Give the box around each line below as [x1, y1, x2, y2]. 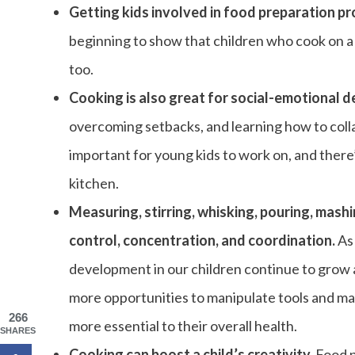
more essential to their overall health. [69, 317, 297, 335]
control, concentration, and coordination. [69, 231, 338, 250]
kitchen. [69, 174, 119, 193]
